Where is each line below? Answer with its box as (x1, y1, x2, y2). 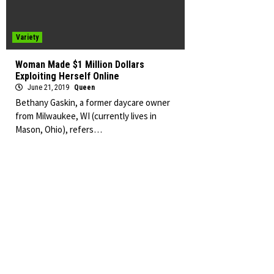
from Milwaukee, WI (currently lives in (15, 110, 157, 122)
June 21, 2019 (26, 83, 71, 92)
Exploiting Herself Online (15, 70, 119, 82)
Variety (16, 33, 39, 42)
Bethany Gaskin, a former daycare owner (15, 97, 170, 108)
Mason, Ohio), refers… (15, 124, 102, 135)
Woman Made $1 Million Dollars (15, 59, 144, 70)
